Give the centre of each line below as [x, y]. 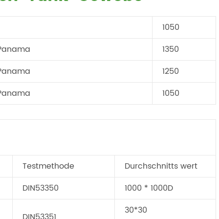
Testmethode [48, 166]
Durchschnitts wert [161, 166]
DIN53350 [41, 188]
